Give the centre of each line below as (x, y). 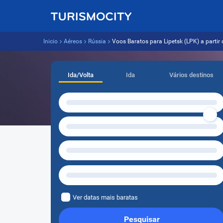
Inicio (51, 41)
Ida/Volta (81, 75)
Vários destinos (192, 75)
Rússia (97, 41)
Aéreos (73, 41)
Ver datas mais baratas (105, 197)
